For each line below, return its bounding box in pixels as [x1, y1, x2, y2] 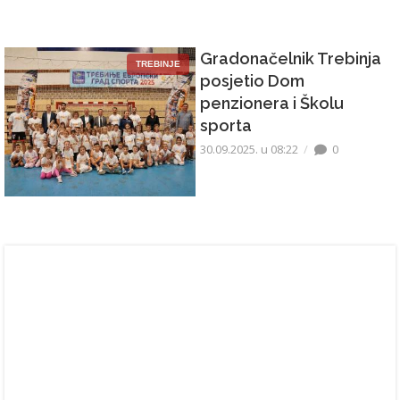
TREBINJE [136, 59, 180, 70]
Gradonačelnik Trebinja [200, 49, 381, 69]
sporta [200, 116, 252, 136]
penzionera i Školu [200, 94, 344, 113]
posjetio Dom [200, 71, 304, 91]
